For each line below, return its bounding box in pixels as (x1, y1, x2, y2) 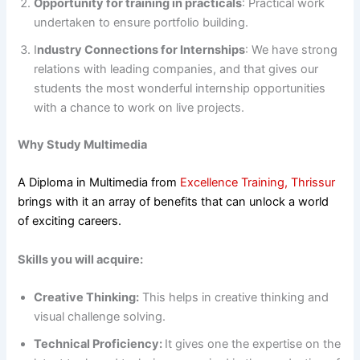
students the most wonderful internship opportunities (34, 81, 326, 96)
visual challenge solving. (34, 309, 166, 325)
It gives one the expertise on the (165, 337, 342, 352)
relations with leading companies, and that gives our (34, 62, 319, 77)
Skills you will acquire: (18, 252, 144, 267)
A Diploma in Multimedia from (18, 175, 181, 190)
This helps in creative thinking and (139, 290, 329, 305)
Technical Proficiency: (34, 337, 166, 352)
